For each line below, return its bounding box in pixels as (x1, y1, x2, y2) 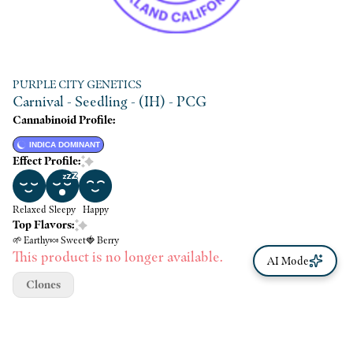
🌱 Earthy (13, 234, 50, 246)
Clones (26, 277, 61, 292)
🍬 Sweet (50, 234, 86, 246)
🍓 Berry (86, 234, 119, 246)
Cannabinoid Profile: (13, 113, 116, 127)
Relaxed (13, 203, 46, 215)
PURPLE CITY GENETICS (13, 77, 142, 91)
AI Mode (267, 254, 309, 268)
